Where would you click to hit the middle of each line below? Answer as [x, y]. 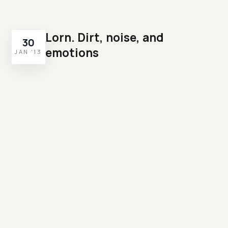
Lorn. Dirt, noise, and [105, 37]
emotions [72, 53]
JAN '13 [28, 52]
